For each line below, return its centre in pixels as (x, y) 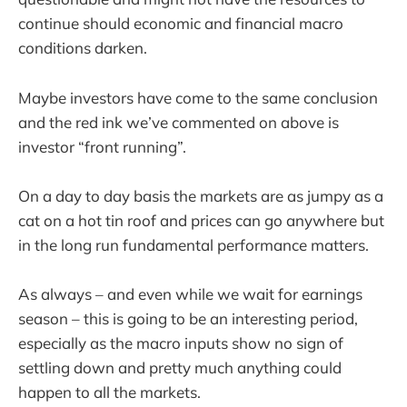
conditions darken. (83, 48)
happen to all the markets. (109, 392)
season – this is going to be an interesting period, (188, 318)
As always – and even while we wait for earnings (190, 293)
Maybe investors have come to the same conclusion (198, 97)
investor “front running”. (102, 146)
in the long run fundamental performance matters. (194, 244)
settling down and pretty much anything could (180, 367)
